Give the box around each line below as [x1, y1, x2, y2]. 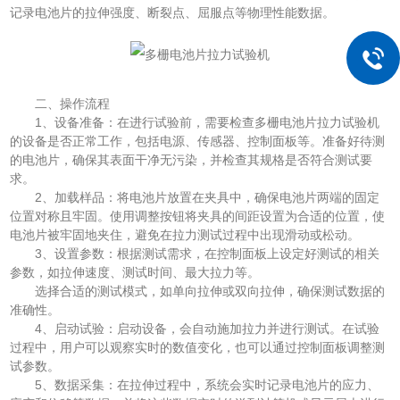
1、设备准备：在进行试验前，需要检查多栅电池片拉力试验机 [10, 115, 380, 130]
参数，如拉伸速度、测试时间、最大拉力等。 [10, 265, 261, 280]
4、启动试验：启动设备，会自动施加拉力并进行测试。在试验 [10, 321, 380, 337]
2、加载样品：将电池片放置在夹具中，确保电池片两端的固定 [10, 190, 380, 205]
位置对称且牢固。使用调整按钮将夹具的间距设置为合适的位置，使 [10, 209, 386, 224]
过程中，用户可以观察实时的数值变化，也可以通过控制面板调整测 [10, 340, 386, 355]
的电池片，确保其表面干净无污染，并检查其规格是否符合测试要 [10, 153, 373, 168]
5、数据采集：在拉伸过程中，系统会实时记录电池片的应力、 [10, 378, 380, 393]
